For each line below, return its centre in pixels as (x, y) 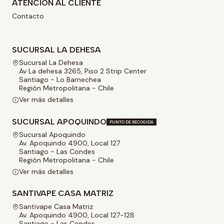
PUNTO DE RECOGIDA (131, 122)
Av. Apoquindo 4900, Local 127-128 (77, 215)
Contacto (28, 16)
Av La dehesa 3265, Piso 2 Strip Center (83, 71)
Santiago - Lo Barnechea (60, 79)
